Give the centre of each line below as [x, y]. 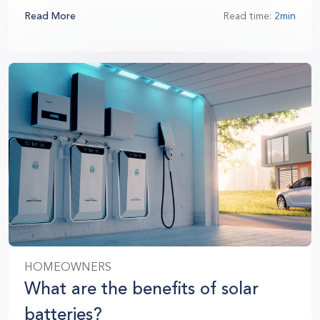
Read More [50, 16]
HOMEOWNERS [68, 267]
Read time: [249, 16]
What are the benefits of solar [141, 289]
